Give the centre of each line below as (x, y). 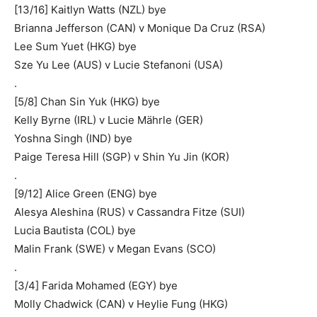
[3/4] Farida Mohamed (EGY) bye (96, 285)
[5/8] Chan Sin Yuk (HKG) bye (87, 101)
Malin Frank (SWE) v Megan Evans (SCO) (115, 248)
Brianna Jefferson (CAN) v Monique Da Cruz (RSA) (140, 28)
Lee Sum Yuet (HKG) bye (75, 46)
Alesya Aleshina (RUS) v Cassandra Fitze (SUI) (129, 212)
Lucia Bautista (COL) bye (75, 230)
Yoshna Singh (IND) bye (73, 138)
